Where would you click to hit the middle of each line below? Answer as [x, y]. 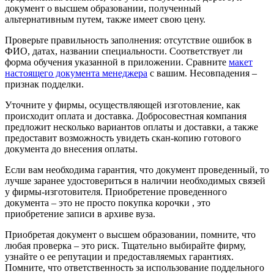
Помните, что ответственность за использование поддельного [135, 267]
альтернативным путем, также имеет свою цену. [105, 19]
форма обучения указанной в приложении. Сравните [117, 62]
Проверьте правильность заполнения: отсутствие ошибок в [128, 40]
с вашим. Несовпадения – [202, 73]
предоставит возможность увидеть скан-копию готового [123, 138]
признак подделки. [44, 84]
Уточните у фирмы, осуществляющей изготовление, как [123, 105]
